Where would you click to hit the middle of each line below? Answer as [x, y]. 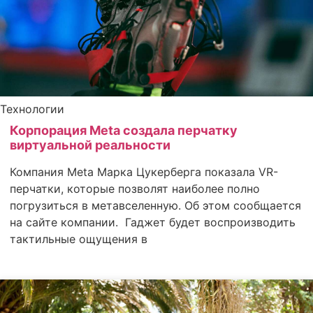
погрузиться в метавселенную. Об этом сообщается [155, 205]
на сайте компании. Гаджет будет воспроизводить [153, 222]
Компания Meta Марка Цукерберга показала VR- [144, 172]
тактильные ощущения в [79, 239]
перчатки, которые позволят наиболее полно [135, 188]
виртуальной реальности [90, 145]
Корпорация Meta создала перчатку [124, 130]
